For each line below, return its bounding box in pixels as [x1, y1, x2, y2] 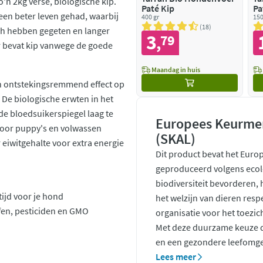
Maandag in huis [150, 65, 200, 75]
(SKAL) [156, 130, 195, 149]
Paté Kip [141, 2, 174, 14]
